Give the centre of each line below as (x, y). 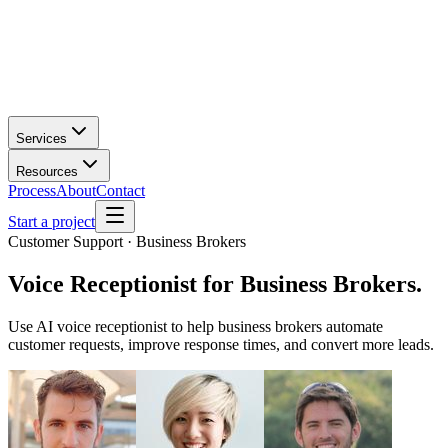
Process (32, 190)
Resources (47, 171)
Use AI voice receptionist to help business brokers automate (195, 326)
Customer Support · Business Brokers (127, 241)
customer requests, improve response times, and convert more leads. (221, 344)
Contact (120, 190)
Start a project (51, 221)
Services (41, 138)
